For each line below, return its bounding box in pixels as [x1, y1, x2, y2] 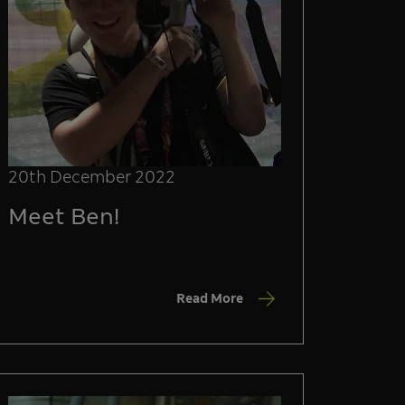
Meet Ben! [8, 201, 119, 231]
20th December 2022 [8, 165, 175, 188]
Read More [176, 289, 243, 306]
